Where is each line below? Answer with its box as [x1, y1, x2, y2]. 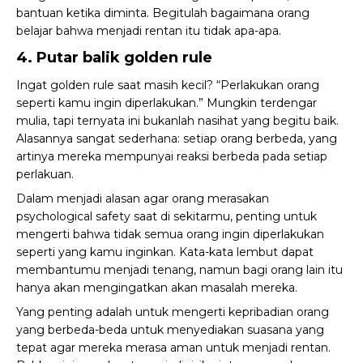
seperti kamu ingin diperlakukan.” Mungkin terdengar [16, 96, 317, 110]
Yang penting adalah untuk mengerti [16, 305, 228, 319]
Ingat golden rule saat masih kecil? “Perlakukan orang [16, 78, 319, 92]
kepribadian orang [228, 305, 329, 319]
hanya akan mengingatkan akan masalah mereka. [16, 280, 297, 295]
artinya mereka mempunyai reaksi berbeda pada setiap [16, 149, 327, 164]
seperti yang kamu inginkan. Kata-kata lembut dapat [16, 245, 314, 259]
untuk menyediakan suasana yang [127, 322, 324, 337]
